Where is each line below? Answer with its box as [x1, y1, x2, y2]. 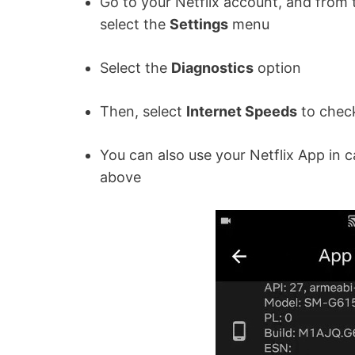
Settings [170, 15, 228, 32]
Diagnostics [171, 59, 254, 76]
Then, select [100, 102, 186, 120]
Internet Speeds [186, 102, 297, 120]
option [254, 59, 305, 76]
